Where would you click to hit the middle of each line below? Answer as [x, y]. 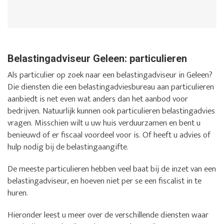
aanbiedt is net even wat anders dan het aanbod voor [98, 99]
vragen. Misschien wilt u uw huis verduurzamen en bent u [104, 123]
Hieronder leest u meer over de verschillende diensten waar [108, 215]
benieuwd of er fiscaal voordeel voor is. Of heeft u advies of [109, 135]
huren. [18, 193]
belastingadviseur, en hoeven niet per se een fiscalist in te [104, 181]
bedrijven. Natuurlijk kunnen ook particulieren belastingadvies [111, 111]
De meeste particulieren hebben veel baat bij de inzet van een [112, 169]
